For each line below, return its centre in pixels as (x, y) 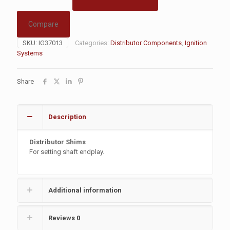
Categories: (93, 43)
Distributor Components (146, 43)
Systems (30, 53)
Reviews (62, 218)
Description (67, 117)
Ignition (196, 43)
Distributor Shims (58, 142)
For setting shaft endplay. (67, 152)
